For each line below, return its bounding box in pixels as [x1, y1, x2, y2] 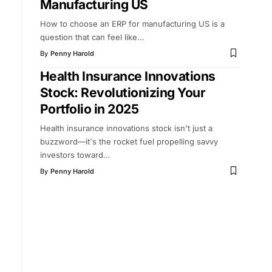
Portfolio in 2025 [39, 101, 139, 117]
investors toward [39, 149, 103, 160]
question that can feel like [39, 32, 137, 42]
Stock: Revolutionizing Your [39, 84, 206, 100]
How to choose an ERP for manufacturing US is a [39, 18, 225, 29]
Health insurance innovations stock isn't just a [39, 123, 212, 133]
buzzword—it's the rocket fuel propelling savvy [39, 136, 218, 146]
